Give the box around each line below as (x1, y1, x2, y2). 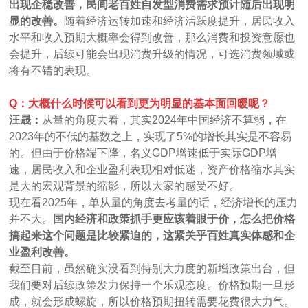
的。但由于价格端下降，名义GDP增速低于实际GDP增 (9, 146, 278, 159)
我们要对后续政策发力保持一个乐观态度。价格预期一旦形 (9, 278, 296, 291)
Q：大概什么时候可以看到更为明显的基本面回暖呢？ (9, 97, 271, 109)
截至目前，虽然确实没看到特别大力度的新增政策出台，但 (9, 262, 296, 274)
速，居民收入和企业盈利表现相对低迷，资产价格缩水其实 (9, 163, 296, 175)
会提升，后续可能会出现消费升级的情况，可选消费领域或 (9, 47, 296, 60)
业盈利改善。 (9, 245, 76, 258)
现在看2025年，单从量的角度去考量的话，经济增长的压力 (9, 196, 298, 208)
